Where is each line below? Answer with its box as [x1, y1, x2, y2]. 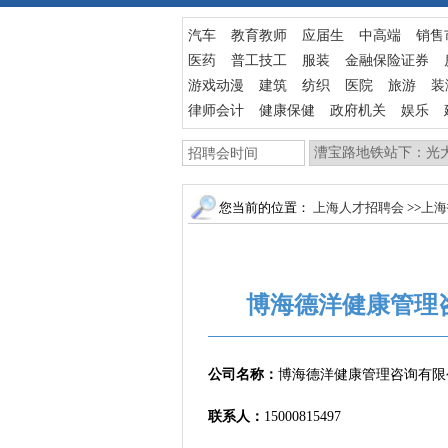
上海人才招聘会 [313, 200, 404, 215]
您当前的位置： [216, 200, 313, 215]
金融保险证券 [345, 53, 429, 68]
